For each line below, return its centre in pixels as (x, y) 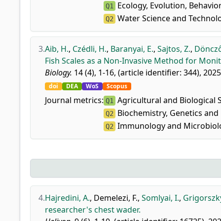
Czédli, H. (90, 49)
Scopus (117, 86)
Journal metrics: (74, 100)
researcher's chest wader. (93, 210)
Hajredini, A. (67, 198)
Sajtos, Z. (174, 49)
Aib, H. (57, 49)
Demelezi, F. (116, 198)
